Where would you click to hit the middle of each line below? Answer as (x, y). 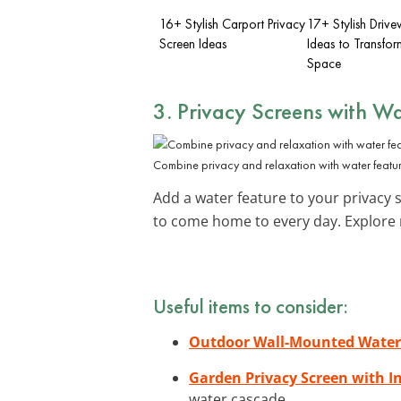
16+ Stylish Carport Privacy (232, 24)
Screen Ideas (193, 43)
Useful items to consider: (251, 306)
